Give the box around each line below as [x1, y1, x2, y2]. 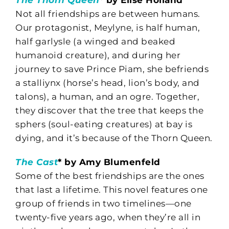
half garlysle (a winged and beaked [15, 36, 175, 47]
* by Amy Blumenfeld [58, 156, 161, 167]
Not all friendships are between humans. [15, 8, 200, 19]
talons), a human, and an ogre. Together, [15, 91, 199, 102]
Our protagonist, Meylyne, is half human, [15, 22, 200, 33]
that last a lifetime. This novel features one [15, 184, 208, 195]
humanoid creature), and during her [15, 50, 180, 60]
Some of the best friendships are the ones [15, 170, 204, 181]
